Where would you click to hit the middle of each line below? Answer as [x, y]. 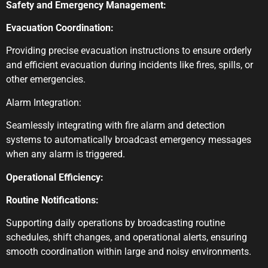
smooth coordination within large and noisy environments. [129, 252]
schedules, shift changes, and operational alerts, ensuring [127, 237]
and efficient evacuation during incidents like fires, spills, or [130, 65]
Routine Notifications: [52, 200]
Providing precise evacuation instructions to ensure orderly [129, 51]
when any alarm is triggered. [66, 154]
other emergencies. [46, 80]
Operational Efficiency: [55, 177]
